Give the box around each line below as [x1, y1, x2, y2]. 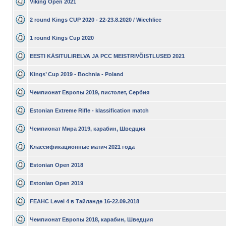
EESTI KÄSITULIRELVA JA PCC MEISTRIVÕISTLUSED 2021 [30, 53, 185, 59]
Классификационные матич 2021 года [30, 144, 135, 150]
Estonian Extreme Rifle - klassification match [30, 107, 149, 114]
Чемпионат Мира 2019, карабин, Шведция [30, 126, 145, 132]
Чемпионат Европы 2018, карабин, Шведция [30, 216, 153, 222]
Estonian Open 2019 [30, 180, 83, 186]
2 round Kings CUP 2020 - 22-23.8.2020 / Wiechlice [30, 17, 161, 23]
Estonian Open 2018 [30, 162, 83, 168]
